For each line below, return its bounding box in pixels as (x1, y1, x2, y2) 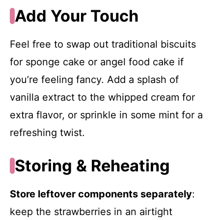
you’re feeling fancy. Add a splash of (10, 74, 179, 86)
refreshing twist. (10, 127, 85, 139)
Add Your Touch (14, 6, 138, 26)
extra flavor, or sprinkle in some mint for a (10, 109, 203, 121)
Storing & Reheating (14, 156, 170, 176)
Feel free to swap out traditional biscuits (10, 38, 196, 51)
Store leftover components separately (10, 188, 192, 200)
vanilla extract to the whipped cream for (10, 91, 195, 104)
